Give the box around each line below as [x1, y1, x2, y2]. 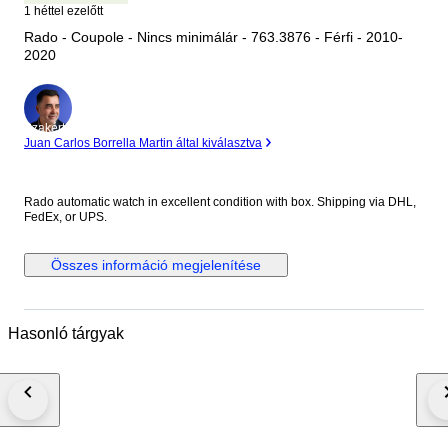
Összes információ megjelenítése [51, 257, 261, 274]
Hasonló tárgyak [8, 324, 124, 342]
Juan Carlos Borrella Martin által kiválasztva [24, 136, 262, 151]
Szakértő [24, 121, 72, 136]
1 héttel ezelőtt [24, 4, 103, 18]
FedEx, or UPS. [24, 210, 107, 225]
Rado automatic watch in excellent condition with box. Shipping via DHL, [24, 195, 416, 210]
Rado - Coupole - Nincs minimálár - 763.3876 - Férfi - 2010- [24, 29, 403, 46]
